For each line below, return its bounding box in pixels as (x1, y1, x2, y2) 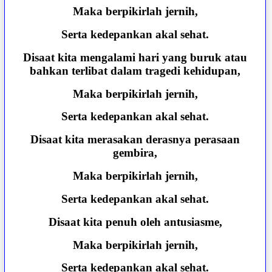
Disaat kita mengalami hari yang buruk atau (23, 50, 248, 64)
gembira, (113, 146, 158, 160)
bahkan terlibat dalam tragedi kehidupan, (30, 64, 241, 77)
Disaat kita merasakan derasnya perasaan (30, 133, 240, 146)
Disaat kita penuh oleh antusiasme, (48, 215, 222, 228)
